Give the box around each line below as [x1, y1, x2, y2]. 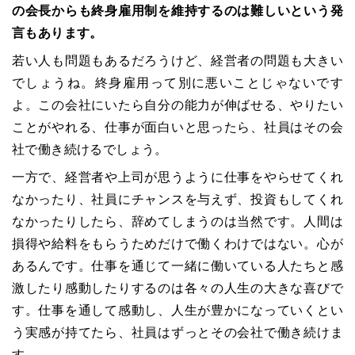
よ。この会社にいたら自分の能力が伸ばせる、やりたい [12, 97, 343, 112]
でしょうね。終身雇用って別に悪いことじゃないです [12, 75, 343, 90]
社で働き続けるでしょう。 [12, 142, 168, 156]
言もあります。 [12, 25, 103, 40]
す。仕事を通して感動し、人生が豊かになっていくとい [12, 303, 343, 317]
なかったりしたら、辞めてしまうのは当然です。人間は [12, 214, 343, 228]
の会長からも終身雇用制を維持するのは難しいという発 [12, 3, 343, 17]
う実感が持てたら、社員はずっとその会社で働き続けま [12, 325, 343, 339]
